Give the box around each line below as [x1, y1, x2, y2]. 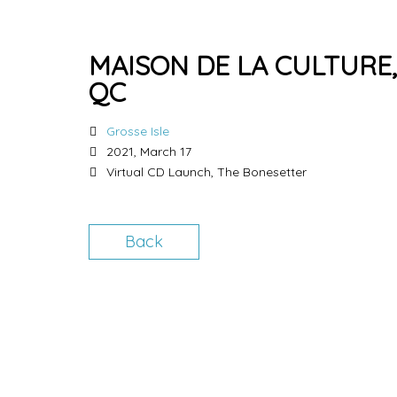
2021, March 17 [106, 144, 191, 160]
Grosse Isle [106, 123, 169, 139]
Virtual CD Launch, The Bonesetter [106, 164, 307, 180]
